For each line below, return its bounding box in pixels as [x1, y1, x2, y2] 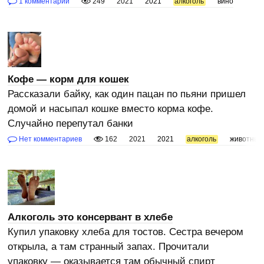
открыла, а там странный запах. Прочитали [8, 240, 210, 252]
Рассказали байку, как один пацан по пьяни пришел [8, 88, 246, 100]
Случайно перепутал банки [8, 117, 134, 129]
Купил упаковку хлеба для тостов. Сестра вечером [8, 226, 244, 237]
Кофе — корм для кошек [8, 73, 130, 85]
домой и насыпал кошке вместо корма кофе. [8, 103, 214, 114]
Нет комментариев [17, 134, 82, 143]
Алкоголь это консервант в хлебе [8, 211, 173, 223]
